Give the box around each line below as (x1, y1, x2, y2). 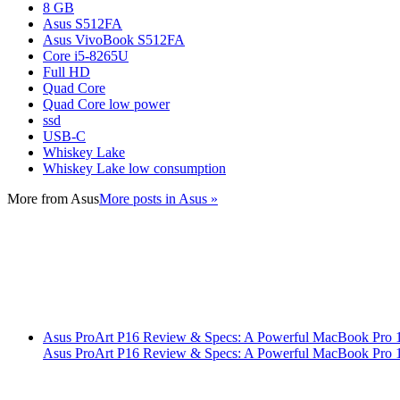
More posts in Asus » (99, 190, 218, 206)
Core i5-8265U (43, 47, 129, 63)
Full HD (43, 63, 90, 79)
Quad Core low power (43, 96, 170, 112)
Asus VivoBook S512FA (43, 31, 185, 47)
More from (7, 190, 71, 206)
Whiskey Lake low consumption (43, 160, 226, 176)
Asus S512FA (43, 15, 122, 31)
